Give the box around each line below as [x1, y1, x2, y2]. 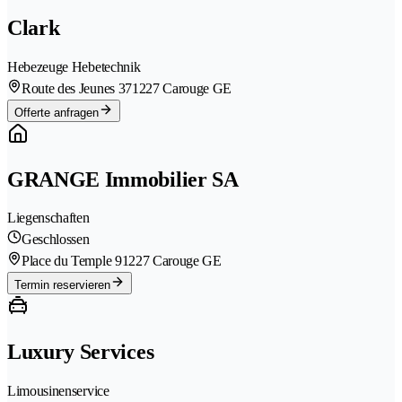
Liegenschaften [7, 210, 90, 226]
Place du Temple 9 [22, 253, 122, 269]
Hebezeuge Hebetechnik [7, 58, 141, 74]
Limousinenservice [7, 383, 109, 399]
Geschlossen [22, 232, 90, 248]
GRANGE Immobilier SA [7, 167, 239, 191]
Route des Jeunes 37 [22, 80, 132, 96]
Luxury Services [7, 340, 154, 364]
